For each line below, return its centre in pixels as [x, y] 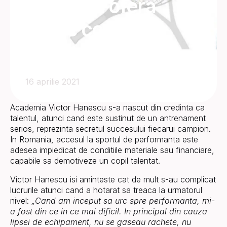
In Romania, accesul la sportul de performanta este [104, 139]
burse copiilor [86, 29]
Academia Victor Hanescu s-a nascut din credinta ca [107, 107]
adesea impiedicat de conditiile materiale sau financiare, [112, 150]
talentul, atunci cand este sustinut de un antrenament [108, 118]
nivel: [21, 201]
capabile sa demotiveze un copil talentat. [85, 161]
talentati [62, 52]
